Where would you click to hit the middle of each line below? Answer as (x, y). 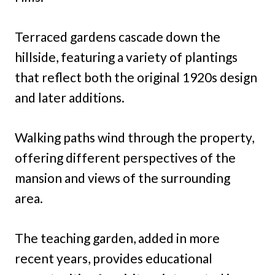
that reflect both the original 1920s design (136, 77)
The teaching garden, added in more (117, 238)
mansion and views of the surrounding (122, 178)
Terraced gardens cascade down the (118, 37)
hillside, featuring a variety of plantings (126, 57)
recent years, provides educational (114, 258)
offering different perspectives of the (125, 158)
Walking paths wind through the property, (134, 137)
